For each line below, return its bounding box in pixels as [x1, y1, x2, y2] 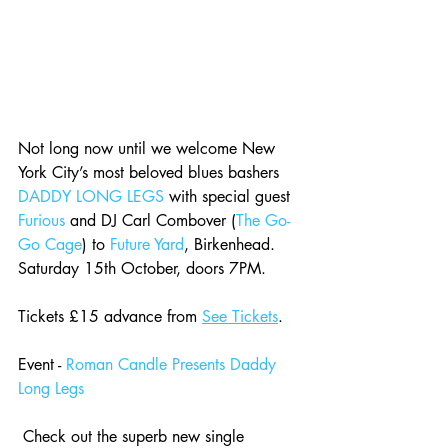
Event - [18, 353, 66, 375]
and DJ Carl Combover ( [65, 209, 236, 231]
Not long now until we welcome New [18, 137, 280, 159]
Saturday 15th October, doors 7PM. [18, 257, 271, 279]
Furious [18, 209, 65, 231]
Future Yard [110, 233, 184, 255]
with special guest [164, 185, 295, 207]
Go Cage [18, 233, 82, 255]
